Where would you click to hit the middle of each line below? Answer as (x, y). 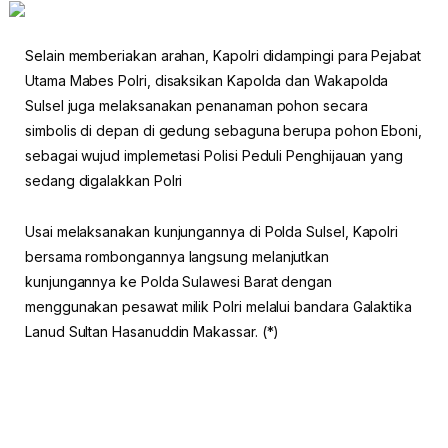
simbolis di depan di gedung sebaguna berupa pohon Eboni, (224, 131)
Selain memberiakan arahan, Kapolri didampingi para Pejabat (223, 56)
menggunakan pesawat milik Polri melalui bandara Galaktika (219, 307)
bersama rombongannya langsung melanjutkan (177, 257)
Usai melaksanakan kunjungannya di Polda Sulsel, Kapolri (212, 232)
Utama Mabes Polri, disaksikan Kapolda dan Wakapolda (207, 81)
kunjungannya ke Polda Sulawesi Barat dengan (178, 282)
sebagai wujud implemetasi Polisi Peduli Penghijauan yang (214, 156)
